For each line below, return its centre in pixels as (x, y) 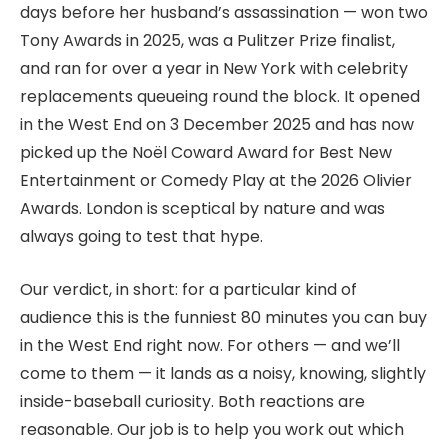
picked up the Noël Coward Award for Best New (206, 153)
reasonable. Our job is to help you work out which (212, 429)
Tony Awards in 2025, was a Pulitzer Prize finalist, (207, 41)
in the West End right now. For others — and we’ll (210, 345)
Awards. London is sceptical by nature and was (202, 209)
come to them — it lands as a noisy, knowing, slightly (223, 373)
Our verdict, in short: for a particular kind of (188, 289)
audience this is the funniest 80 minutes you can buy (223, 317)
